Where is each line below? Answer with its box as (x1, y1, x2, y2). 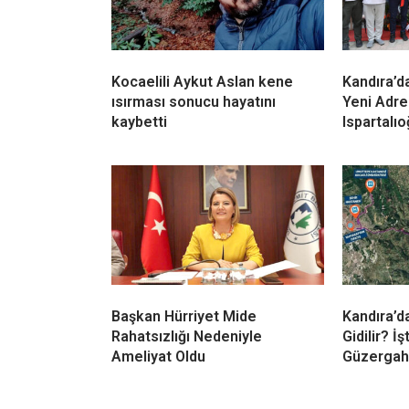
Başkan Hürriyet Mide (111, 308, 257, 326)
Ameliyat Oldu (111, 348, 205, 366)
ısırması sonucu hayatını (111, 93, 276, 111)
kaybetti (111, 113, 167, 131)
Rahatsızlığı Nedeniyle (111, 328, 262, 346)
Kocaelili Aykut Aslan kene (111, 73, 293, 91)
